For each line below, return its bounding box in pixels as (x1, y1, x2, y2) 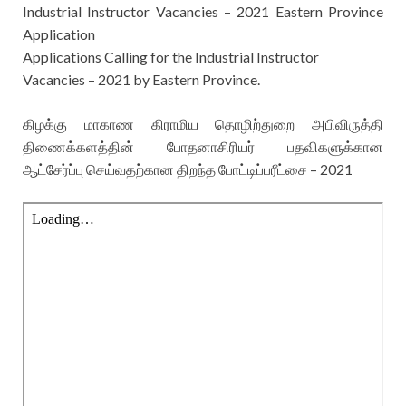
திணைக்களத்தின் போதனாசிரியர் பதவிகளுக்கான (23, 138, 383, 156)
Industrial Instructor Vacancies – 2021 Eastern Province (23, 3, 383, 21)
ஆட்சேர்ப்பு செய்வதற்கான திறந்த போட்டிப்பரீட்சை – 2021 (23, 160, 353, 179)
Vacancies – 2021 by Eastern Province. (23, 71, 260, 89)
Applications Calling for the (23, 48, 195, 66)
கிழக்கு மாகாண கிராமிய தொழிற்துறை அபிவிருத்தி (23, 115, 383, 133)
